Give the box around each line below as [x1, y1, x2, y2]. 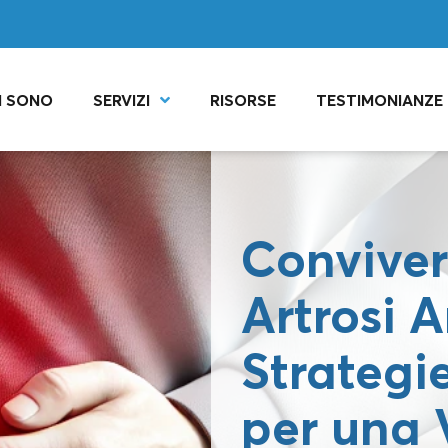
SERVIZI [93, 89, 151, 110]
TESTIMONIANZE [316, 89, 444, 110]
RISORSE [210, 89, 277, 110]
